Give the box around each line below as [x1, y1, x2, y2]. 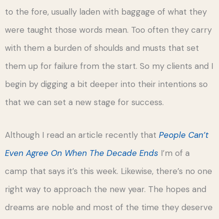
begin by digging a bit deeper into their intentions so [5, 78, 208, 89]
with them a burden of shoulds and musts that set [5, 42, 199, 53]
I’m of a [158, 147, 190, 158]
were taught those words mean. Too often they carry [5, 24, 212, 35]
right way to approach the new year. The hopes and [5, 183, 206, 195]
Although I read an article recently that [5, 129, 159, 140]
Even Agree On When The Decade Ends [5, 147, 158, 158]
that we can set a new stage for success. [5, 96, 164, 108]
